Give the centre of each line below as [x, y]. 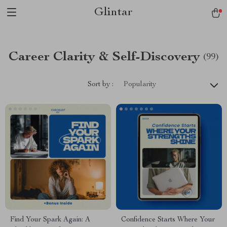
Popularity [140, 85]
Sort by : [101, 84]
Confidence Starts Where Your [168, 220]
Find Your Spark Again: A [50, 220]
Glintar [113, 13]
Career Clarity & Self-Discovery [104, 57]
